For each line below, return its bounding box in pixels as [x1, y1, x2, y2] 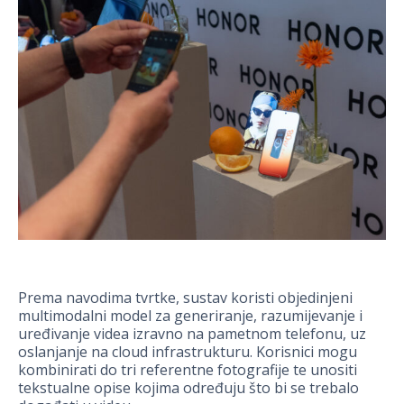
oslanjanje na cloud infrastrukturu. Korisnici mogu [18, 341, 357, 362]
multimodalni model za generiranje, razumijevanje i [18, 305, 363, 326]
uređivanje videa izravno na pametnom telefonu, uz [18, 323, 366, 344]
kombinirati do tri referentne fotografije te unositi [18, 359, 357, 380]
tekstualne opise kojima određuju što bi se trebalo [18, 377, 359, 398]
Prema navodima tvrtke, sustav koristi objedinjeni [18, 287, 353, 308]
